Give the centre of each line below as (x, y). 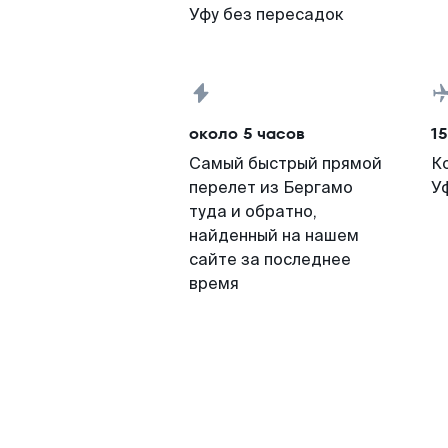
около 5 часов (247, 133)
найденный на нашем (274, 235)
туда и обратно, (253, 211)
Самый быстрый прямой (285, 163)
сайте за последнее (270, 259)
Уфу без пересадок (266, 14)
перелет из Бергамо (271, 187)
